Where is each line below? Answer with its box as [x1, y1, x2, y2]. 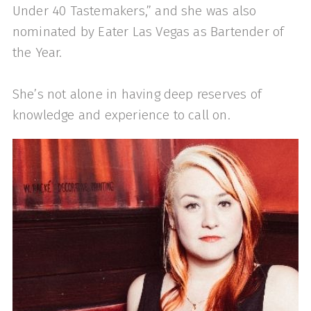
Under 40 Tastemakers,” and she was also [12, 2, 257, 19]
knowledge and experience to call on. [12, 106, 235, 123]
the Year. [12, 44, 62, 60]
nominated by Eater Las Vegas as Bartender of [12, 23, 285, 40]
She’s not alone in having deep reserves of [12, 85, 262, 102]
